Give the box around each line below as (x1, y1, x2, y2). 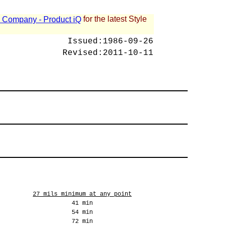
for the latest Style (81, 15, 147, 23)
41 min (72, 200, 93, 207)
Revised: (63, 48, 103, 58)
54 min (72, 209, 93, 216)
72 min (72, 218, 93, 225)
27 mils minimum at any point (33, 191, 132, 198)
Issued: (68, 37, 103, 46)
